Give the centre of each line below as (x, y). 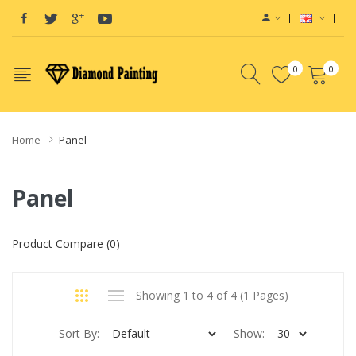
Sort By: (79, 333)
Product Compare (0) (66, 243)
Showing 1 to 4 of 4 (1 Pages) (212, 295)
